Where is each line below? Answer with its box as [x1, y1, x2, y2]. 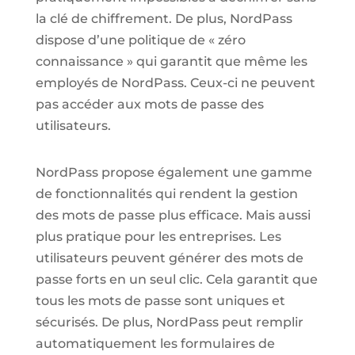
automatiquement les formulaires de [35, 335, 275, 351]
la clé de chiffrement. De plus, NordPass [35, 10, 292, 26]
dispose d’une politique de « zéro [35, 32, 246, 48]
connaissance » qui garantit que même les [35, 53, 307, 69]
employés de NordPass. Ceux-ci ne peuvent [35, 74, 315, 90]
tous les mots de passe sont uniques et [35, 292, 285, 308]
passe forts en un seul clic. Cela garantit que [35, 271, 318, 287]
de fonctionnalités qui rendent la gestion [35, 185, 298, 201]
